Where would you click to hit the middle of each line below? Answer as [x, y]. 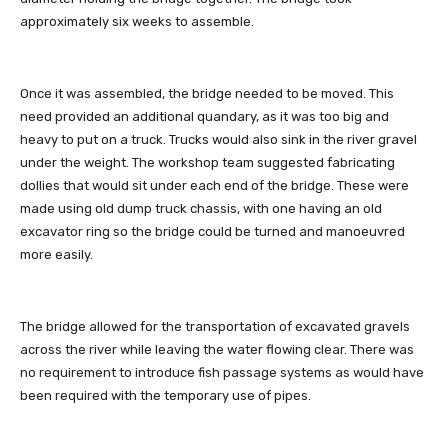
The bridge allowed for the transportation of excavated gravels [215, 326]
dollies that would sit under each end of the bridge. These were [214, 185]
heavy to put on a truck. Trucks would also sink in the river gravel [218, 139]
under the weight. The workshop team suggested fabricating [207, 162]
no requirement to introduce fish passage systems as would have [222, 372]
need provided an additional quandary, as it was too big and [204, 116]
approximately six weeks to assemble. [137, 21]
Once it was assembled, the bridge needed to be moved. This [207, 93]
